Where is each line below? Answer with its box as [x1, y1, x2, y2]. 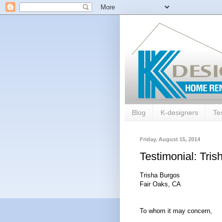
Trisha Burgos [140, 171, 180, 179]
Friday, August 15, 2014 [140, 136, 200, 142]
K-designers [161, 109, 198, 117]
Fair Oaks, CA [140, 180, 181, 188]
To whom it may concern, [140, 207, 212, 215]
